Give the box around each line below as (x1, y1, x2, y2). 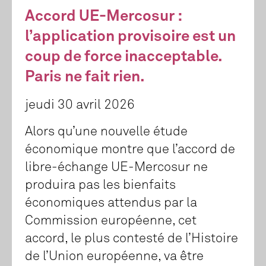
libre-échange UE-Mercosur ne (25, 161, 208, 175)
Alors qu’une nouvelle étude (25, 125, 188, 139)
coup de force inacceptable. (25, 49, 222, 65)
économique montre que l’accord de (25, 143, 235, 157)
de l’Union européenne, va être (25, 250, 204, 264)
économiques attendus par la (25, 197, 197, 210)
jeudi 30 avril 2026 (25, 99, 135, 112)
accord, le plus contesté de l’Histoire (25, 232, 238, 246)
